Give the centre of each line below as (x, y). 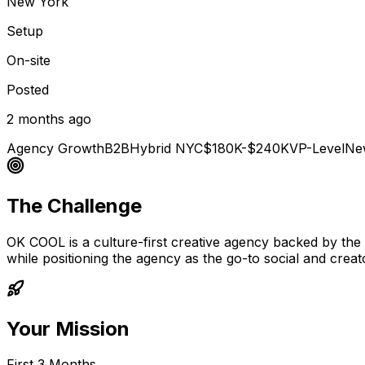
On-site (29, 60)
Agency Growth (55, 148)
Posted (28, 89)
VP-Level (317, 148)
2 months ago (49, 119)
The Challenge (74, 205)
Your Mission (68, 328)
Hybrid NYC (166, 148)
